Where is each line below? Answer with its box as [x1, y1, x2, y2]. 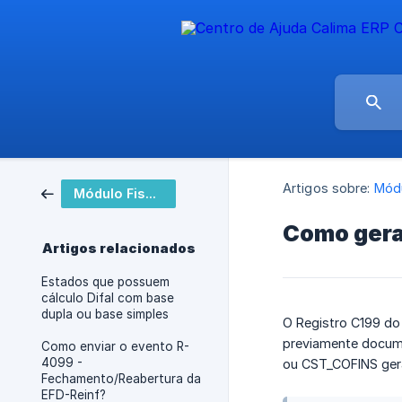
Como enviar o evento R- [41, 339, 189, 354]
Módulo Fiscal [144, 186, 156, 201]
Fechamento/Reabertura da [41, 371, 201, 386]
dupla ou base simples [41, 307, 169, 321]
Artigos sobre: [283, 180, 371, 197]
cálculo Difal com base [41, 291, 174, 305]
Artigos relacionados [42, 240, 196, 257]
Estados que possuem [41, 275, 170, 289]
